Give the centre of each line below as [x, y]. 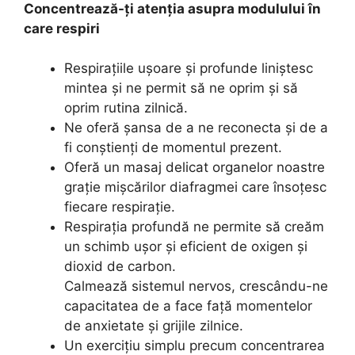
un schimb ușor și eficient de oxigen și [186, 247]
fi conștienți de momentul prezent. [173, 148]
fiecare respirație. [120, 207]
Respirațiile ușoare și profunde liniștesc [189, 69]
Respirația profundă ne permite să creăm [194, 227]
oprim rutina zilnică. [126, 108]
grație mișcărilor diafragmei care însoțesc [195, 187]
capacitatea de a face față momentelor [188, 306]
